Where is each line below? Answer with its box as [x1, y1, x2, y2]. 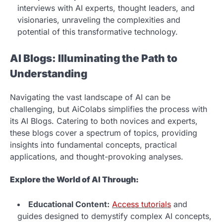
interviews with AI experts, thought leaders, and [17, 2, 195, 13]
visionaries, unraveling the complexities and [17, 14, 180, 25]
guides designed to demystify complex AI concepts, [17, 211, 212, 221]
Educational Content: [28, 199, 110, 209]
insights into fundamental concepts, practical [10, 140, 177, 150]
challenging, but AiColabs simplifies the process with [10, 104, 207, 114]
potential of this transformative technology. [17, 26, 178, 37]
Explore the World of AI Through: [10, 174, 139, 184]
